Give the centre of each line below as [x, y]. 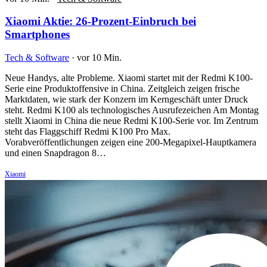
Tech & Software [37, 58]
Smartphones [37, 35]
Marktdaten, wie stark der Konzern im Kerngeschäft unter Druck [126, 100]
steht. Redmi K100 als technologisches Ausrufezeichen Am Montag [132, 110]
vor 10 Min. [99, 58]
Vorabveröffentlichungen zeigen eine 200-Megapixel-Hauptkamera [131, 142]
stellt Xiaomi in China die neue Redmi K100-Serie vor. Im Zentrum [131, 121]
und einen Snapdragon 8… [55, 153]
